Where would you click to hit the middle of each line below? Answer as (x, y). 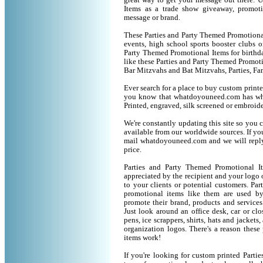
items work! (142, 238)
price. (133, 150)
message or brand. (152, 18)
